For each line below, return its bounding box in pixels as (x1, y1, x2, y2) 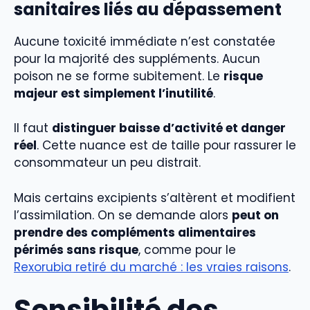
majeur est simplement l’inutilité (14, 84, 213, 102)
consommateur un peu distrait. (14, 154, 201, 172)
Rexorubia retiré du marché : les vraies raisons (14, 258, 289, 275)
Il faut (14, 120, 52, 137)
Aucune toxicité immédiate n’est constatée (14, 33, 275, 50)
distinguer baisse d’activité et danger (52, 120, 286, 137)
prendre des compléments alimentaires (14, 224, 256, 241)
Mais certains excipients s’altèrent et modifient (14, 189, 295, 206)
